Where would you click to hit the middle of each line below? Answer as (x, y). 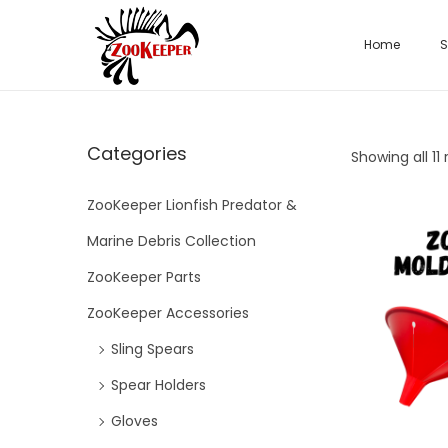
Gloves (134, 421)
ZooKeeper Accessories (168, 313)
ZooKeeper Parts (144, 277)
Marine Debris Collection (171, 241)
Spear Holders (158, 385)
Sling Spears (152, 349)
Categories (137, 153)
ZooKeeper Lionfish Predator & (192, 205)
